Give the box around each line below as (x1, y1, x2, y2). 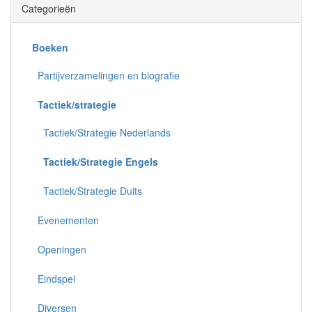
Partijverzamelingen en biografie (32, 68, 180, 83)
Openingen (32, 242, 86, 257)
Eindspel (32, 272, 75, 286)
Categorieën (22, 1, 76, 16)
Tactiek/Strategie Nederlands (32, 125, 171, 140)
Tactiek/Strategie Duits (32, 184, 142, 198)
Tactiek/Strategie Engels (43, 155, 158, 169)
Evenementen (32, 213, 99, 228)
